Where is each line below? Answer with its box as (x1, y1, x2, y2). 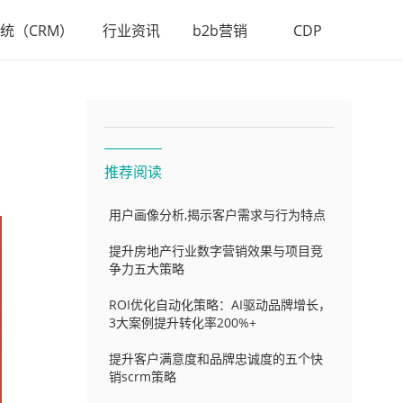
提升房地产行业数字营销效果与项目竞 (108, 242, 323, 259)
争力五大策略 (108, 260, 184, 277)
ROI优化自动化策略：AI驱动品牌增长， (108, 296, 331, 313)
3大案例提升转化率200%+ (108, 314, 256, 331)
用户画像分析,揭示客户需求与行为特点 (108, 206, 326, 223)
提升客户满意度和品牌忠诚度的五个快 (108, 350, 323, 367)
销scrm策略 (108, 368, 176, 385)
